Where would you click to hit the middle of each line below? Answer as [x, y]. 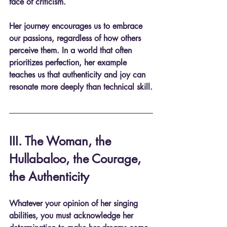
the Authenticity [49, 176]
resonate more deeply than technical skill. [81, 87]
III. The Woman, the [62, 141]
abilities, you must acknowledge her [72, 215]
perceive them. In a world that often [72, 50]
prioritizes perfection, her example [69, 62]
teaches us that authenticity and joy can [79, 74]
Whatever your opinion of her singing [75, 203]
